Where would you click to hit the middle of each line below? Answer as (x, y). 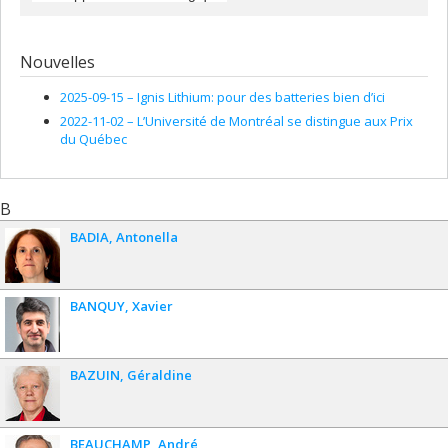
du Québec (93, 139)
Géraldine (159, 374)
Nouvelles (57, 61)
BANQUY (97, 305)
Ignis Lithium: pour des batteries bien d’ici (261, 96)
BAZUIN (95, 374)
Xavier (152, 305)
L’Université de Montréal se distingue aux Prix (275, 121)
